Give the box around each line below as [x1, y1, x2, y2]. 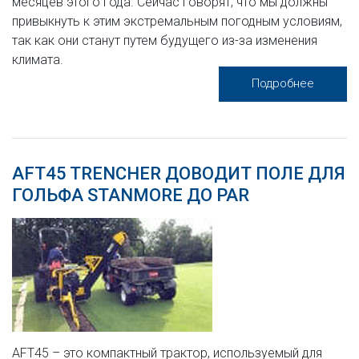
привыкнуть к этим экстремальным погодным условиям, [12, 13, 342, 29]
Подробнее [252, 75, 314, 91]
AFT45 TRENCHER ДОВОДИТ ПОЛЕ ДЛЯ [12, 163, 345, 184]
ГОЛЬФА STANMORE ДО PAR [12, 184, 249, 205]
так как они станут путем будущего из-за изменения [12, 32, 317, 48]
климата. [12, 51, 63, 67]
